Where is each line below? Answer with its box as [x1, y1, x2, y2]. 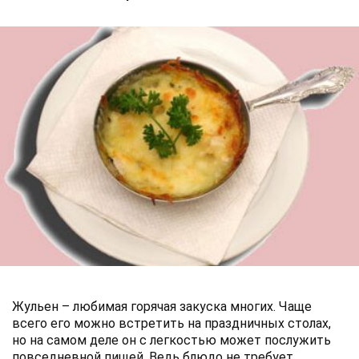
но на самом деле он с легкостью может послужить [12, 332, 331, 348]
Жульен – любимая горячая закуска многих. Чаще [12, 298, 312, 314]
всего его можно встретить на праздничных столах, [12, 315, 331, 331]
